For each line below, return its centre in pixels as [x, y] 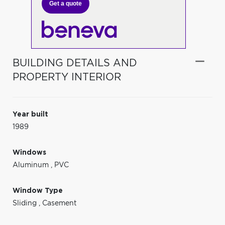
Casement [60, 203]
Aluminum [32, 165]
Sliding [26, 203]
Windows [29, 152]
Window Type [38, 191]
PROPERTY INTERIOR [67, 77]
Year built [30, 114]
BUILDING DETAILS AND [75, 63]
